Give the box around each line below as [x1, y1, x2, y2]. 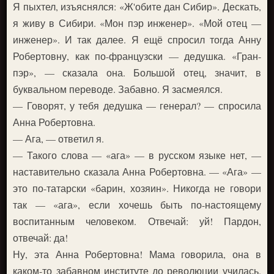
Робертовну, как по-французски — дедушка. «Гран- [13, 49, 261, 62]
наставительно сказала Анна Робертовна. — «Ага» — [13, 165, 261, 178]
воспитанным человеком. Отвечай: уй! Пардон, [13, 214, 261, 228]
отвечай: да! [13, 231, 68, 244]
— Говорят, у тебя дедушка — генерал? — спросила [13, 98, 261, 112]
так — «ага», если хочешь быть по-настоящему [13, 198, 261, 211]
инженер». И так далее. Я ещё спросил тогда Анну [13, 32, 261, 46]
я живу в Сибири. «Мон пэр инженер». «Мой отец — [13, 16, 261, 29]
